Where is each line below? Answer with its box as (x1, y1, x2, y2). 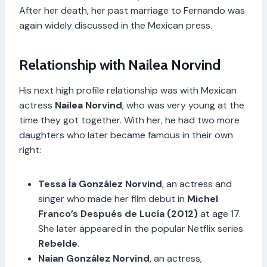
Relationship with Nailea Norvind (19, 55, 221, 73)
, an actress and (162, 177, 232, 190)
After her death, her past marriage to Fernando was (19, 4, 245, 17)
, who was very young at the (122, 98, 244, 111)
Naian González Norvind (38, 252, 150, 265)
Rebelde (38, 237, 77, 250)
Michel (187, 192, 218, 205)
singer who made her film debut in (38, 192, 187, 205)
